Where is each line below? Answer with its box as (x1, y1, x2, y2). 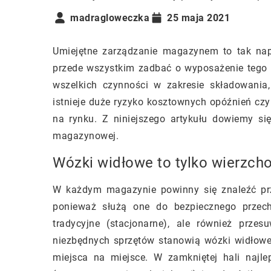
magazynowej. (53, 130, 122, 142)
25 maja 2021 (167, 11, 230, 24)
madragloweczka (70, 11, 149, 24)
